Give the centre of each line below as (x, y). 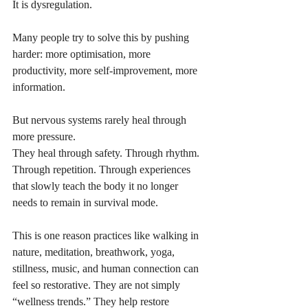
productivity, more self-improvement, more (106, 71)
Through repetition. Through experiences (103, 170)
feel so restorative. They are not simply (98, 285)
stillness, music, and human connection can (107, 269)
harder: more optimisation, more (83, 54)
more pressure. (44, 137)
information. (40, 87)
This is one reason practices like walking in (107, 236)
